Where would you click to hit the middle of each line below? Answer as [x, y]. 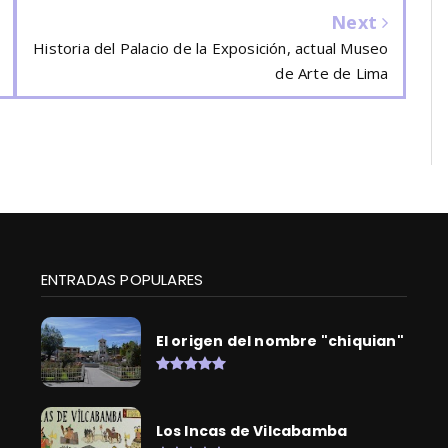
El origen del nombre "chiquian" [279, 340]
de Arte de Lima [332, 73]
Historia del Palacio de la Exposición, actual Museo [211, 48]
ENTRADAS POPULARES [122, 280]
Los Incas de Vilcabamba [251, 430]
